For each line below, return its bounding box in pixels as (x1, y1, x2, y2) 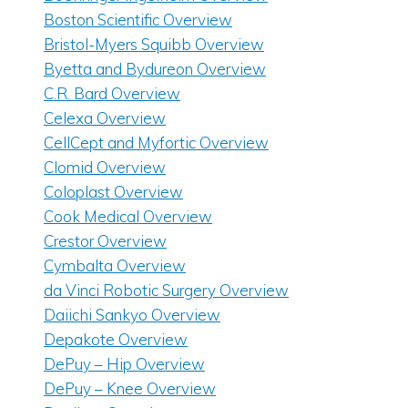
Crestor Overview (44, 231, 167, 251)
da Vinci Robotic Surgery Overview (44, 280, 289, 301)
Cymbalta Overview (44, 256, 186, 276)
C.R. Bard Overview (44, 84, 180, 104)
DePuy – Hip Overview (44, 354, 205, 374)
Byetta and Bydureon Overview (44, 59, 266, 79)
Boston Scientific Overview (44, 10, 232, 30)
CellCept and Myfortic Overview (44, 133, 269, 153)
